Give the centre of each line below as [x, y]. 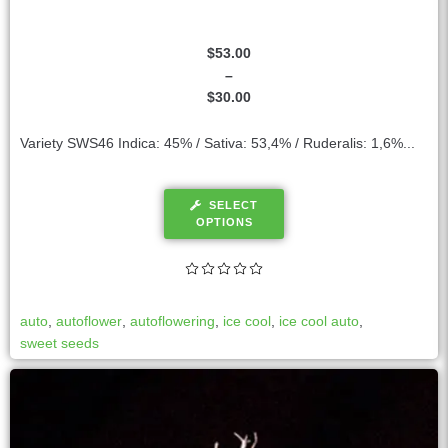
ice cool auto [319, 320]
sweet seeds [59, 342]
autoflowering [172, 320]
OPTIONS [224, 221]
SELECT [233, 204]
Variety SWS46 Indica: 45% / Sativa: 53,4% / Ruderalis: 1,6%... [217, 142]
